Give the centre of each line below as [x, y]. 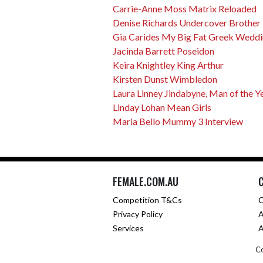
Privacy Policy [138, 214]
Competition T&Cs [147, 200]
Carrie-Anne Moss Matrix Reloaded [185, 9]
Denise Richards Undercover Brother [187, 23]
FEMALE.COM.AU [146, 181]
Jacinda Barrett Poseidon [163, 51]
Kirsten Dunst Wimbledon [165, 79]
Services [128, 228]
